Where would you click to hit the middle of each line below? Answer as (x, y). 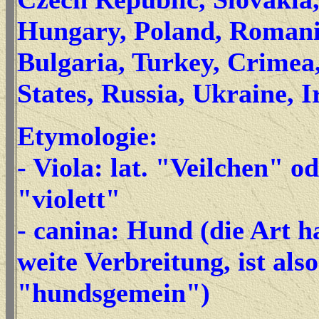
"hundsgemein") (114, 293)
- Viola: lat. (86, 167)
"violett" (69, 199)
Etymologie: (88, 136)
